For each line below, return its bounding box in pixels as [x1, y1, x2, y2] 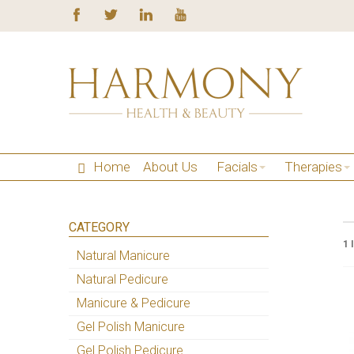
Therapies [284, 159, 342, 175]
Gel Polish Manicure [77, 318, 185, 334]
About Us [143, 159, 198, 175]
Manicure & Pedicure [77, 295, 190, 311]
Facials [217, 159, 258, 175]
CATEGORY [69, 219, 130, 235]
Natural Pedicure [77, 271, 168, 287]
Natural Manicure [77, 247, 170, 263]
